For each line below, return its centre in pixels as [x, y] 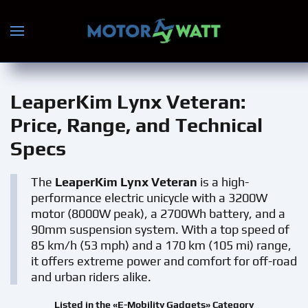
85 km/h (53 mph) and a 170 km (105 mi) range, [161, 245]
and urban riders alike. [91, 277]
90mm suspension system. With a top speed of [160, 229]
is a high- [223, 182]
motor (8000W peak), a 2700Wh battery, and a [158, 213]
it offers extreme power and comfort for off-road [164, 261]
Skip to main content [88, 39]
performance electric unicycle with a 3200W [149, 198]
